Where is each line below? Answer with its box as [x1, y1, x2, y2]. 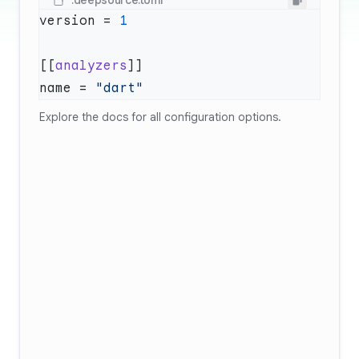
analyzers [55, 58, 127, 74]
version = [39, 13, 119, 29]
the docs [82, 110, 128, 124]
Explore [39, 110, 82, 124]
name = [39, 80, 95, 96]
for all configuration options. [128, 110, 281, 124]
